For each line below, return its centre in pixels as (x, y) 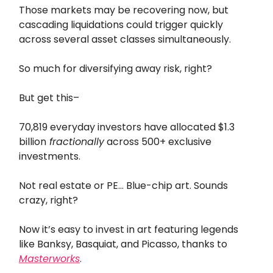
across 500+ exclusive (158, 142)
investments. (51, 157)
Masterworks (49, 259)
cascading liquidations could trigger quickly (121, 25)
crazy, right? (48, 200)
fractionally (75, 142)
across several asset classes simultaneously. (125, 40)
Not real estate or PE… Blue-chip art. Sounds (123, 186)
